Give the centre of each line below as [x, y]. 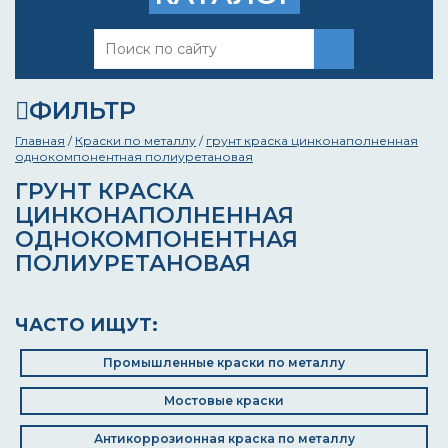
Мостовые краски [224, 400]
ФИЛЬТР [82, 110]
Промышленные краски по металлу [224, 362]
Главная [40, 140]
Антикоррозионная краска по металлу [224, 438]
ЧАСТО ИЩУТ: [86, 325]
